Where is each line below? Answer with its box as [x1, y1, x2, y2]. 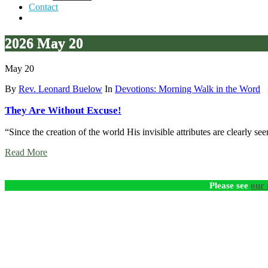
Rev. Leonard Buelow [19, 83, 102, 94]
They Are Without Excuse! [5, 104, 121, 116]
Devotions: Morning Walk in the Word [115, 83, 260, 94]
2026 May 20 [5, 35, 83, 51]
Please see [209, 179, 251, 190]
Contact [29, 1, 58, 12]
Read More [5, 147, 47, 157]
